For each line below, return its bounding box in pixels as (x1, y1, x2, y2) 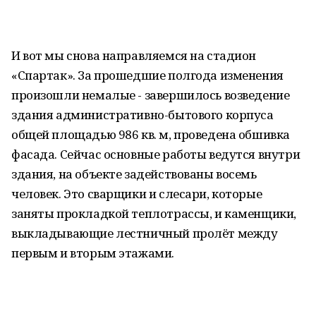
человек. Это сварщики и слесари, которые (11, 186, 262, 202)
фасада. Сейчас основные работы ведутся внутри (11, 146, 300, 162)
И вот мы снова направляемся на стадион (11, 47, 257, 63)
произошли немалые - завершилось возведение (11, 87, 290, 103)
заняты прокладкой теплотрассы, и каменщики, (11, 205, 296, 221)
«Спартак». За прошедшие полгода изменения (11, 67, 284, 83)
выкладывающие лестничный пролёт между (11, 225, 278, 241)
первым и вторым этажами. (11, 245, 174, 261)
